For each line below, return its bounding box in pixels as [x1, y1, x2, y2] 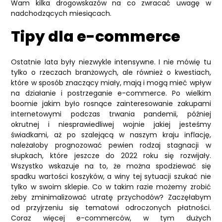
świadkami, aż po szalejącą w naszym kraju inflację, [11, 129, 211, 140]
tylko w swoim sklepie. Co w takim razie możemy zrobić [11, 181, 211, 192]
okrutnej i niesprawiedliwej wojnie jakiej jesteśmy [11, 119, 211, 129]
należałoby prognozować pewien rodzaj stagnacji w [11, 140, 211, 150]
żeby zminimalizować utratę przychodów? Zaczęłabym [11, 192, 211, 202]
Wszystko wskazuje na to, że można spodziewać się [11, 161, 211, 171]
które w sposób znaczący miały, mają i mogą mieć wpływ [11, 77, 211, 88]
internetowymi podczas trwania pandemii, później [11, 109, 211, 119]
